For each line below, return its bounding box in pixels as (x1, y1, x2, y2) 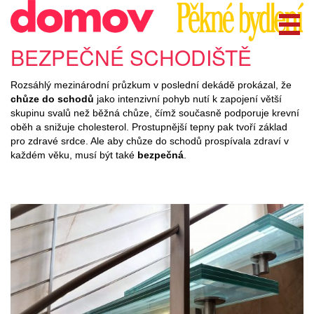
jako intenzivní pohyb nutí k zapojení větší (94, 93, 282, 104)
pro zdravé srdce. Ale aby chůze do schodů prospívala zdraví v (11, 135, 289, 146)
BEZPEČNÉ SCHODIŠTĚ (11, 42, 252, 72)
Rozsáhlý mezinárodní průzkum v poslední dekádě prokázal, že (11, 78, 292, 90)
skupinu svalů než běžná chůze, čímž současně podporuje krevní (11, 107, 299, 118)
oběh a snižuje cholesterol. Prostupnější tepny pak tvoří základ (11, 121, 287, 132)
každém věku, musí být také (11, 149, 137, 161)
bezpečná (137, 149, 184, 161)
